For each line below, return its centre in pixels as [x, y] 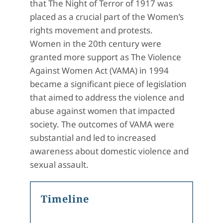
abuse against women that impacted [102, 111]
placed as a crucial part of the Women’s [107, 17]
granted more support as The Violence [106, 57]
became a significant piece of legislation [108, 84]
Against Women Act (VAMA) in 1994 [99, 70]
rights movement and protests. [91, 30]
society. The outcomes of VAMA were [102, 124]
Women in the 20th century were [96, 44]
